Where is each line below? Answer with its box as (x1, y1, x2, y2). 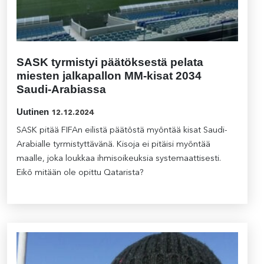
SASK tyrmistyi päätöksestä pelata (16, 56, 203, 68)
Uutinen (16, 107, 49, 117)
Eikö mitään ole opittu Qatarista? (16, 169, 144, 177)
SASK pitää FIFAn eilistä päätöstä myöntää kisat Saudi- (16, 126, 227, 135)
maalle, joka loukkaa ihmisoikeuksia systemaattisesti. (16, 154, 221, 163)
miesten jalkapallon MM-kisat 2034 (16, 70, 202, 82)
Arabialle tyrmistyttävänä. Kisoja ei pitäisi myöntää (16, 140, 210, 149)
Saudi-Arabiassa (16, 83, 106, 95)
